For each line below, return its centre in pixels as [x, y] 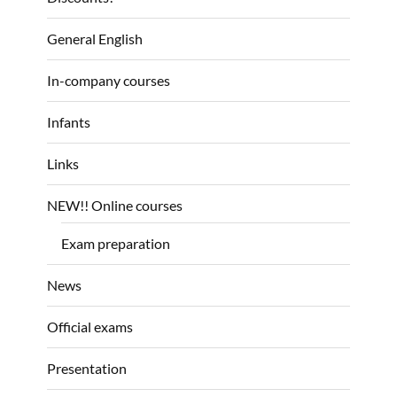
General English [95, 38]
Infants [69, 121]
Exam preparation [116, 243]
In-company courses [109, 80]
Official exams [90, 326]
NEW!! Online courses [115, 205]
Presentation [87, 368]
